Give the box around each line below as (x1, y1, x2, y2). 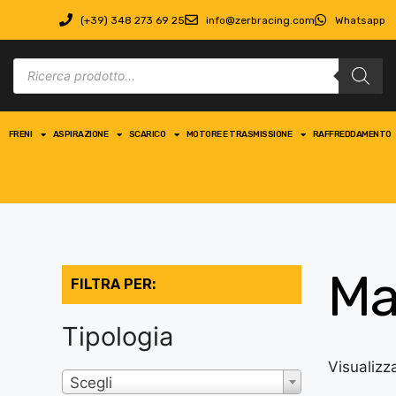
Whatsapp (335, 13, 386, 27)
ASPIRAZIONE (52, 129, 108, 140)
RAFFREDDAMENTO (312, 129, 392, 140)
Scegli (70, 374, 112, 392)
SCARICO (128, 129, 165, 140)
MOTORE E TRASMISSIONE (186, 129, 292, 140)
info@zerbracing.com (205, 13, 315, 27)
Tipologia (62, 321, 173, 352)
